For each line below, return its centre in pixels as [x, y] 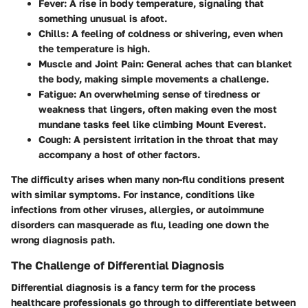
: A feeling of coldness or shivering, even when [174, 34]
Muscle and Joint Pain [90, 64]
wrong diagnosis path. [63, 240]
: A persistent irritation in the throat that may [173, 140]
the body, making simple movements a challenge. [154, 79]
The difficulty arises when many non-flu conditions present [148, 179]
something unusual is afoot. [103, 19]
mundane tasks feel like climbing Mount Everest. [152, 124]
